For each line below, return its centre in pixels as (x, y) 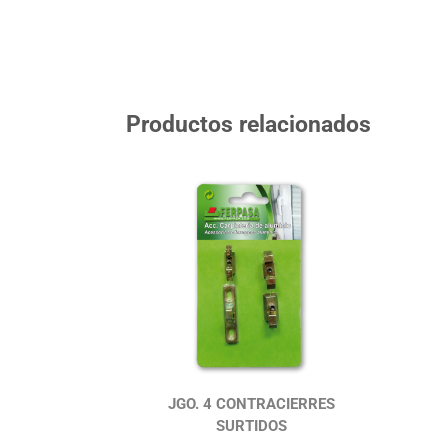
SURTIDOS (251, 426)
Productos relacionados (249, 124)
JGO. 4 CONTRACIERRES (251, 404)
